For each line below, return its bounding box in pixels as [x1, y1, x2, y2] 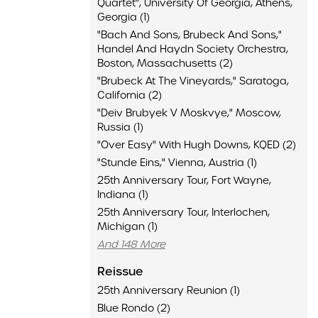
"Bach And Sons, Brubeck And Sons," [97, 28, 282, 41]
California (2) [97, 89, 162, 102]
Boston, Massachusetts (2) [97, 57, 233, 70]
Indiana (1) [97, 188, 148, 201]
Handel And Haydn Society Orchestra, [97, 43, 288, 55]
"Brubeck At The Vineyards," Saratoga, [97, 75, 289, 87]
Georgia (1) [97, 11, 150, 23]
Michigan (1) [97, 220, 158, 233]
